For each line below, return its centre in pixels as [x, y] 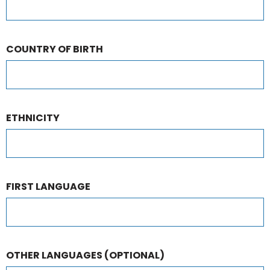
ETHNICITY [33, 118]
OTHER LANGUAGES [55, 255]
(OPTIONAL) [134, 255]
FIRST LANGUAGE [48, 187]
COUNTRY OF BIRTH [55, 49]
